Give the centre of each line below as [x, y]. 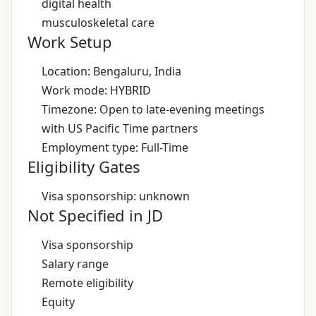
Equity [58, 302]
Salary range [75, 264]
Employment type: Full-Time [115, 147]
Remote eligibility [87, 283]
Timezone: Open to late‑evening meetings [153, 109]
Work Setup [70, 42]
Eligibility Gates [84, 166]
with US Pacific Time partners [120, 128]
